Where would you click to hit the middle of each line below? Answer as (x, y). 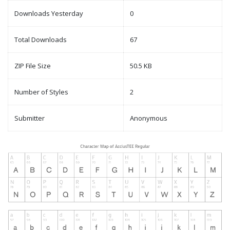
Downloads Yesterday (49, 14)
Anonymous (149, 118)
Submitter (30, 118)
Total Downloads (41, 40)
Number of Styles (41, 92)
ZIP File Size (33, 66)
